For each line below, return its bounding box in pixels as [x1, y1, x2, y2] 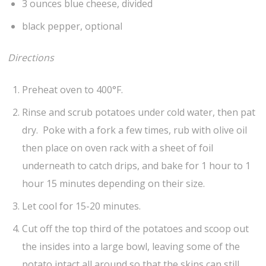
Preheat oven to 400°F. [22, 83, 123, 96]
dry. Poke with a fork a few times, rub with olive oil [22, 123, 248, 137]
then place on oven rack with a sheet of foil [22, 141, 214, 154]
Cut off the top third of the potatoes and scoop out [22, 221, 249, 235]
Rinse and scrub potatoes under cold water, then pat [22, 105, 256, 119]
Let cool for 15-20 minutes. [22, 199, 141, 213]
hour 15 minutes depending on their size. [22, 176, 205, 190]
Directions [8, 50, 55, 64]
